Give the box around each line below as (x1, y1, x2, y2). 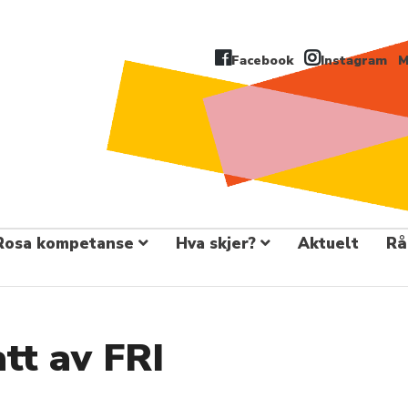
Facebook (230, 52, 293, 70)
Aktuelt (298, 233, 360, 254)
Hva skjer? (176, 233, 257, 254)
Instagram (320, 52, 387, 70)
